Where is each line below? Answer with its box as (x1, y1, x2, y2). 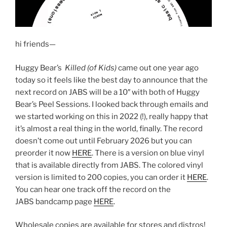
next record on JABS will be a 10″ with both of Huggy (15, 87, 200, 97)
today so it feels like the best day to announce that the (15, 75, 208, 85)
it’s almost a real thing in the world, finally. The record (15, 124, 203, 133)
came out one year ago (118, 63, 199, 72)
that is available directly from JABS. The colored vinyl (15, 160, 203, 170)
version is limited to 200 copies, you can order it (15, 172, 187, 182)
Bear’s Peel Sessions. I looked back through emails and (15, 99, 208, 109)
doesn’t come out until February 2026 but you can (15, 136, 192, 145)
